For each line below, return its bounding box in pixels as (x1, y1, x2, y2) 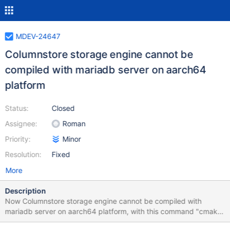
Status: (5, 104, 29, 112)
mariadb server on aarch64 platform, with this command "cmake (5, 207, 222, 216)
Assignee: (5, 119, 37, 128)
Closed (51, 104, 75, 112)
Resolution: (5, 150, 42, 159)
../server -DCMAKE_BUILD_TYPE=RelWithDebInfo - (5, 217, 174, 226)
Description (5, 186, 46, 195)
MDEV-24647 (15, 32, 61, 41)
